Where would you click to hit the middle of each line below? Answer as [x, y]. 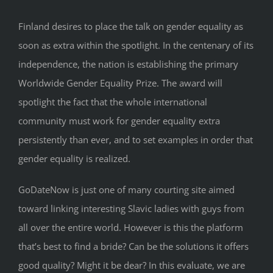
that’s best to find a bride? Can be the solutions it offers [133, 246]
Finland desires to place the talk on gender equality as [131, 27]
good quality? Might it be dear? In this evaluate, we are [132, 265]
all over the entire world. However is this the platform [131, 228]
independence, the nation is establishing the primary [128, 64]
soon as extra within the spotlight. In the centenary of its [136, 45]
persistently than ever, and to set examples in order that [136, 140]
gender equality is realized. [74, 159]
